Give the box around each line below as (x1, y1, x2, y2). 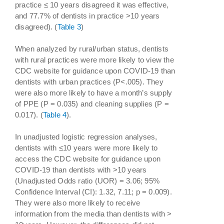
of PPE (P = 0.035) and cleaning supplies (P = (15, 99, 169, 108)
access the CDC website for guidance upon (15, 154, 160, 163)
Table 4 (42, 110, 67, 119)
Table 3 (57, 22, 81, 31)
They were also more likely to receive (15, 198, 140, 207)
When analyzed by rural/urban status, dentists (15, 44, 168, 53)
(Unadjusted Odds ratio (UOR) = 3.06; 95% (15, 176, 159, 185)
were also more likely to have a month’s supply (15, 88, 172, 97)
